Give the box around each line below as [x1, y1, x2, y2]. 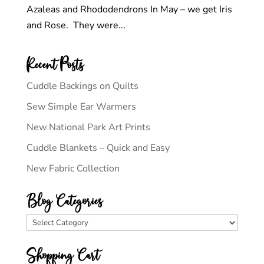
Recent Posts [26, 52, 84, 78]
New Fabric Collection [26, 162, 120, 175]
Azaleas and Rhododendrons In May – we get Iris [26, 3, 232, 16]
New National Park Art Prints [26, 121, 150, 134]
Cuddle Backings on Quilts [26, 80, 138, 93]
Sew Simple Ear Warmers [26, 100, 136, 113]
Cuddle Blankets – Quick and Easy [26, 141, 170, 154]
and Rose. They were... [26, 19, 126, 32]
